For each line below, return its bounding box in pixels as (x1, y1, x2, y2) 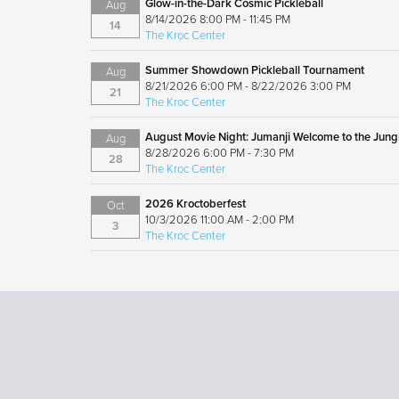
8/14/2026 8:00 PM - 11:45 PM (145, 12, 291, 27)
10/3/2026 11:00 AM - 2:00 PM (145, 212, 295, 227)
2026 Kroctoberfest (145, 196, 247, 211)
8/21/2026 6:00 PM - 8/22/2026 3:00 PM (145, 78, 352, 94)
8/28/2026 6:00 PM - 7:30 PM (145, 145, 295, 160)
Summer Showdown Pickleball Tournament (145, 62, 365, 77)
